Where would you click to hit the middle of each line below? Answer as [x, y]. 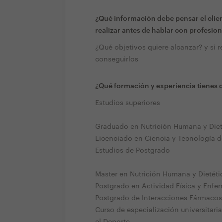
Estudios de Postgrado [133, 150]
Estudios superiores [128, 103]
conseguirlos [117, 59]
